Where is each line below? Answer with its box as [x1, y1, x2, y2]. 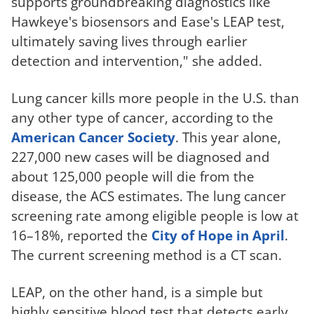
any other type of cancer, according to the [11, 107, 273, 127]
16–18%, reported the [11, 225, 151, 245]
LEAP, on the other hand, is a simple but [11, 282, 263, 301]
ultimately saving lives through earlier [11, 31, 247, 50]
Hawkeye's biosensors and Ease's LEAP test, [11, 11, 285, 31]
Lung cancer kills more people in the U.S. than [11, 88, 299, 107]
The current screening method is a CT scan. [11, 245, 282, 264]
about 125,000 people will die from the [11, 166, 254, 186]
